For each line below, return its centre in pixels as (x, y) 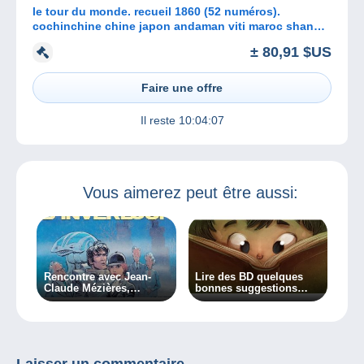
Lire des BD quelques (249, 277)
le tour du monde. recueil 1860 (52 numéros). (156, 12)
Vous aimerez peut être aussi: (190, 192)
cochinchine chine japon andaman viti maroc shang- (179, 26)
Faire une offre (182, 87)
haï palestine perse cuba (101, 41)
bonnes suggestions (247, 288)
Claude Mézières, (87, 288)
